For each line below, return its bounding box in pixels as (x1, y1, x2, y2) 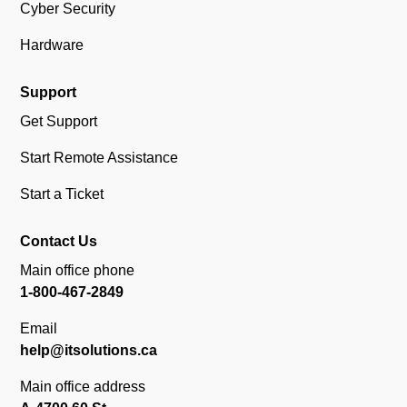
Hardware (20, 37, 84, 53)
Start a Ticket (20, 186, 104, 202)
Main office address (20, 379, 146, 394)
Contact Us (20, 233, 98, 249)
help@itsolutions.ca (20, 342, 158, 358)
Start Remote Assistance (20, 150, 179, 165)
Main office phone (20, 263, 135, 278)
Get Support (20, 114, 98, 129)
